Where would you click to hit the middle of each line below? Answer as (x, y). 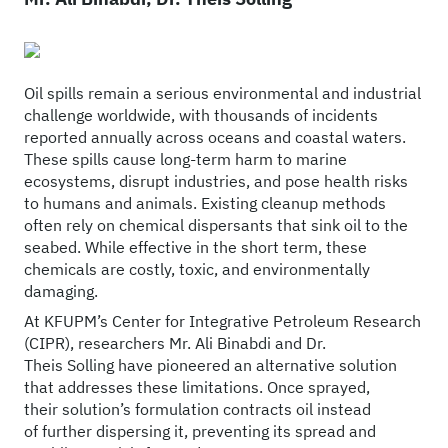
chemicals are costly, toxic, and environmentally (197, 269)
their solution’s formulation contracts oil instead (197, 409)
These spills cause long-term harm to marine (185, 159)
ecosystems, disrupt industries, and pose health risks (216, 181)
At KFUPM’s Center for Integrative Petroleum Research (222, 321)
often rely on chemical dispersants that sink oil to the (216, 225)
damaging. (61, 291)
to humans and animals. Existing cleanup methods (205, 203)
